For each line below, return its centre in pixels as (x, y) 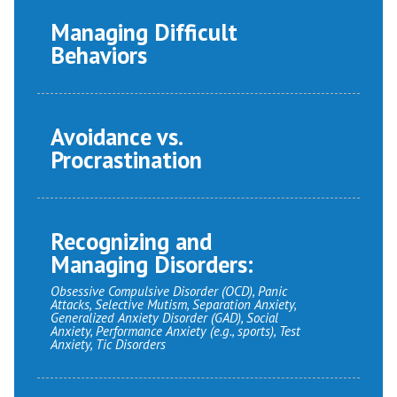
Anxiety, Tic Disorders (108, 345)
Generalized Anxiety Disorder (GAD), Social (164, 318)
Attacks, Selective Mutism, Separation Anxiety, (173, 305)
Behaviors (99, 55)
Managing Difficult (144, 32)
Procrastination (126, 160)
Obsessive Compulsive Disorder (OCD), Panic (169, 292)
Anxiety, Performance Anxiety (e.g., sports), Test (175, 331)
